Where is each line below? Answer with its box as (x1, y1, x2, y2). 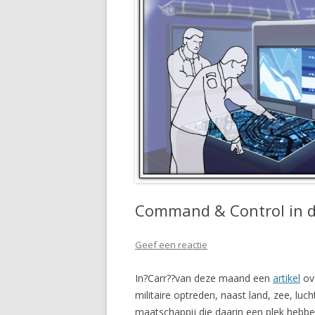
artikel (273, 271, 300, 285)
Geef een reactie (135, 238, 207, 252)
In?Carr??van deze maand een (135, 271, 273, 285)
